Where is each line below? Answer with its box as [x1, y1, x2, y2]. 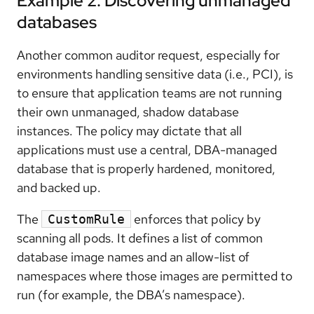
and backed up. [17, 179, 101, 196]
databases [17, 11, 97, 33]
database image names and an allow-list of [17, 248, 250, 265]
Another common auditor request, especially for [17, 46, 280, 63]
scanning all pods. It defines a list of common [17, 229, 263, 246]
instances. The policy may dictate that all [17, 122, 242, 139]
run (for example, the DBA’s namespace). [17, 286, 245, 303]
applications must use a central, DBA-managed [17, 141, 277, 158]
